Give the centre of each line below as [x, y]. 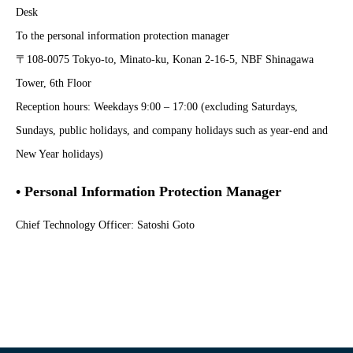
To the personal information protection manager [123, 36]
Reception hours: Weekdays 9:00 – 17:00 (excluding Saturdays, [157, 107]
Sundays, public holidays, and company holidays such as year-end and [172, 130]
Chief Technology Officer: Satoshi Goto [105, 225]
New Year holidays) [59, 154]
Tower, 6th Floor [54, 83]
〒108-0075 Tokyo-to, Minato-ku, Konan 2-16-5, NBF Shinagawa [165, 59]
